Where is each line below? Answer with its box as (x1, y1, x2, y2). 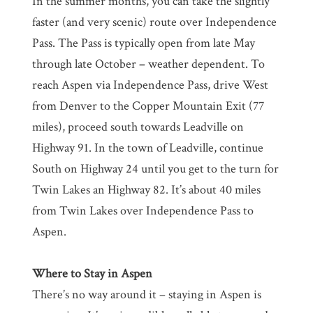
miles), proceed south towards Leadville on (31, 119, 244, 136)
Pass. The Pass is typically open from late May (31, 35, 255, 52)
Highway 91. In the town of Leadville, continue (31, 140, 263, 156)
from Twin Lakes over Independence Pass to (31, 203, 254, 219)
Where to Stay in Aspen (31, 265, 152, 282)
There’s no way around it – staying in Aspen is (31, 286, 261, 303)
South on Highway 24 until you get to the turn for (31, 161, 279, 177)
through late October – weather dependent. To (31, 56, 265, 73)
